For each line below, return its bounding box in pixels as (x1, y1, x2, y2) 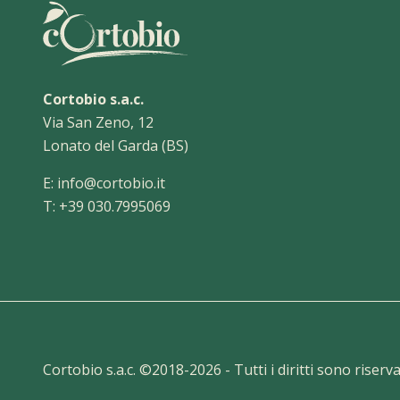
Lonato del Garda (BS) (43, 135, 188, 155)
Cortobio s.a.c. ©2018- (43, 359, 189, 379)
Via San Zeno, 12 (43, 112, 154, 132)
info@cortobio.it (57, 172, 165, 193)
